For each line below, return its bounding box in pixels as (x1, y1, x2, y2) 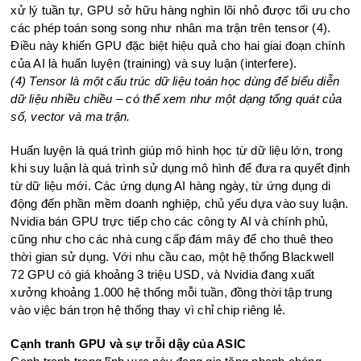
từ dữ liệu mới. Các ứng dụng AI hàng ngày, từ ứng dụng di (10, 178, 331, 193)
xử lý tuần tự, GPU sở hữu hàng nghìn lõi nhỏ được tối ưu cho (10, 2, 350, 17)
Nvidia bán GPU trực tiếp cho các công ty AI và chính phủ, (10, 214, 329, 228)
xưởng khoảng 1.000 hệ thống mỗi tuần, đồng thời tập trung (10, 284, 333, 299)
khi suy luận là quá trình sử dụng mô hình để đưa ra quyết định (10, 160, 351, 175)
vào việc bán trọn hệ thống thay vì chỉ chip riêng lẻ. (10, 302, 286, 317)
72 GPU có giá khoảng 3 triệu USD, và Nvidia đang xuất (10, 267, 315, 281)
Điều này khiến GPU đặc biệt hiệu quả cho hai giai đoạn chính (10, 38, 345, 52)
